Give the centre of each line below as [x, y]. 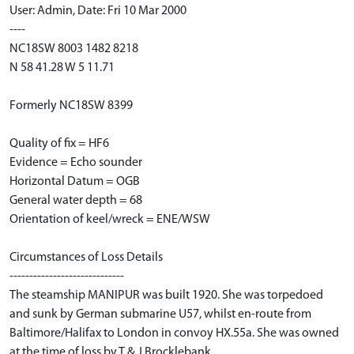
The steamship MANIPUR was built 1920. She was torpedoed [166, 296]
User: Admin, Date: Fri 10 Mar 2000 [98, 11]
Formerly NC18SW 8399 [71, 106]
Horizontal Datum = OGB [75, 182]
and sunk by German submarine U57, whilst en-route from [160, 314]
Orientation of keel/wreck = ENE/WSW [110, 220]
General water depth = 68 [76, 201]
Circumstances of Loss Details [86, 258]
